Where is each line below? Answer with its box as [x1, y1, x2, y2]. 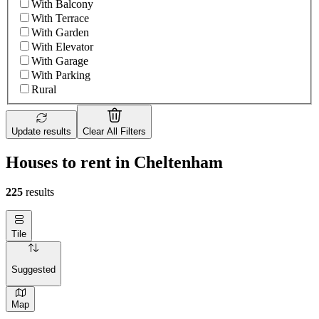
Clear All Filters [83, 125, 146, 137]
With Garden [31, 26, 89, 38]
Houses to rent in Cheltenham [6, 152, 223, 172]
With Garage [31, 54, 88, 67]
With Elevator [31, 40, 93, 53]
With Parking [31, 68, 90, 81]
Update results [11, 125, 71, 137]
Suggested [11, 263, 56, 275]
